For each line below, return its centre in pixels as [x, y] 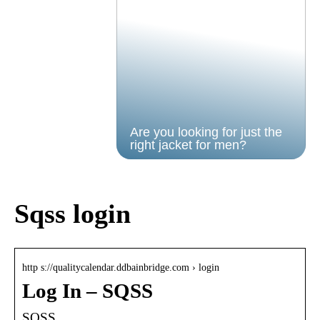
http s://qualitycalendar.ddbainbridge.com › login [121, 267]
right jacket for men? [188, 145]
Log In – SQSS [87, 291]
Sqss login [72, 214]
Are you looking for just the [206, 132]
